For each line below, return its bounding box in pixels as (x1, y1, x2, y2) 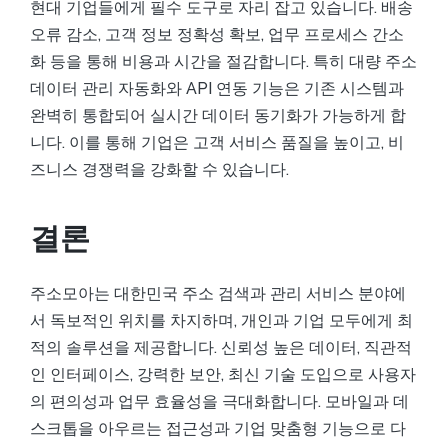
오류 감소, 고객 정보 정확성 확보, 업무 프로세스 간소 (30, 25, 404, 44)
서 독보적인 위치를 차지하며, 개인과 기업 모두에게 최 (30, 311, 413, 330)
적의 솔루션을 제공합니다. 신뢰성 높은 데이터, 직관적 (30, 338, 412, 357)
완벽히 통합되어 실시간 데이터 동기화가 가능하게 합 (30, 106, 406, 125)
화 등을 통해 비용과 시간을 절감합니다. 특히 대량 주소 (30, 52, 417, 71)
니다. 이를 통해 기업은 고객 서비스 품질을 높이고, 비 (30, 133, 404, 152)
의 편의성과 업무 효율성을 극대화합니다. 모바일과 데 (30, 392, 409, 411)
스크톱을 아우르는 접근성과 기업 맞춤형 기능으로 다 (30, 419, 406, 438)
